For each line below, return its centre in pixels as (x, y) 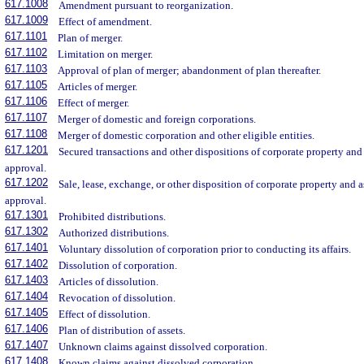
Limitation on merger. (106, 54)
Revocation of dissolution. (117, 298)
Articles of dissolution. (109, 282)
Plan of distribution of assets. (122, 331)
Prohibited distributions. (113, 217)
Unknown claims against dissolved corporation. (163, 347)
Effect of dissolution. (105, 314)
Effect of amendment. (106, 22)
